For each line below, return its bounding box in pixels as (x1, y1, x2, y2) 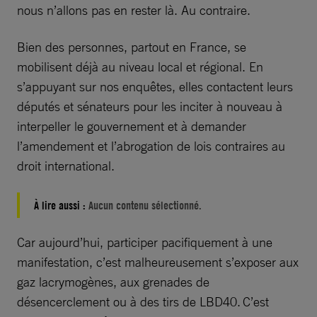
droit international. (17, 157, 115, 173)
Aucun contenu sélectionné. (88, 197, 202, 212)
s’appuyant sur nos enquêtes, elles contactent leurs (17, 78, 293, 94)
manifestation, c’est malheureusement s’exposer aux (17, 253, 299, 270)
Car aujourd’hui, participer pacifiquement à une (17, 234, 272, 250)
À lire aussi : (34, 197, 88, 212)
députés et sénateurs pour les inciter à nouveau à (17, 98, 282, 114)
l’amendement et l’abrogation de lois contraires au (17, 137, 285, 154)
